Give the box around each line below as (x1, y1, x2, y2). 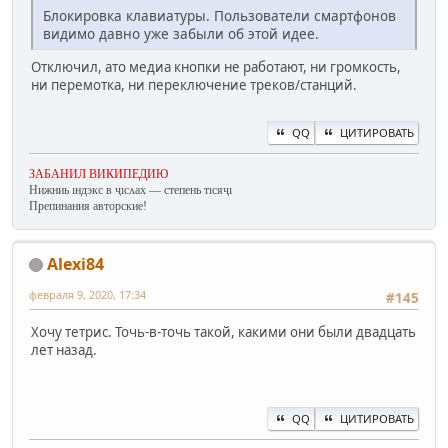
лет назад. (31, 340, 97, 359)
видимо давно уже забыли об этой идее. (43, 24, 319, 44)
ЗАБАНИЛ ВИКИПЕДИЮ (29, 166, 168, 181)
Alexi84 (47, 252, 104, 275)
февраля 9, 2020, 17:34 (29, 286, 146, 302)
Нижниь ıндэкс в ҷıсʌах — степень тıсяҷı (29, 182, 232, 197)
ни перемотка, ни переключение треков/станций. (31, 76, 357, 95)
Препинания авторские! (29, 198, 147, 213)
